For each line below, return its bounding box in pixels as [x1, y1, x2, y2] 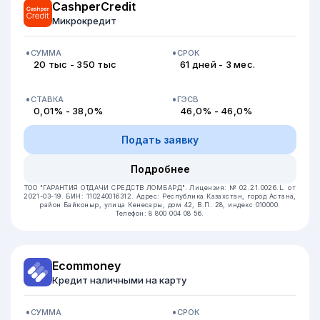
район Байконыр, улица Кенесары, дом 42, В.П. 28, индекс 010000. [39, 201, 281, 209]
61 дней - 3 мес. [180, 59, 256, 70]
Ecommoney [52, 259, 121, 273]
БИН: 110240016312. [66, 192, 137, 200]
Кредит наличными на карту [52, 274, 186, 286]
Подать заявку [121, 134, 199, 146]
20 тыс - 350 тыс [34, 59, 117, 70]
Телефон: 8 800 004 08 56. [116, 209, 204, 217]
